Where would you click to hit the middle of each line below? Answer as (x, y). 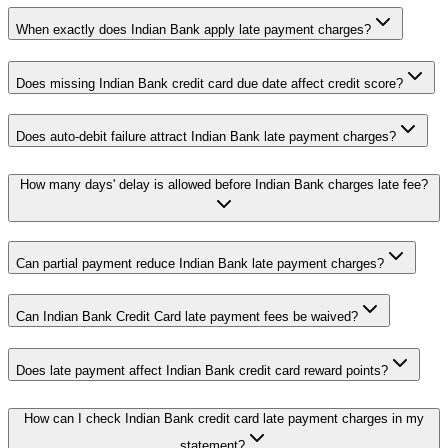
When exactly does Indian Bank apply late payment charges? (193, 29)
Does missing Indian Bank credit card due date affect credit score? (209, 83)
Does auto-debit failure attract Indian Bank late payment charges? (206, 137)
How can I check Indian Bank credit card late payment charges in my (224, 418)
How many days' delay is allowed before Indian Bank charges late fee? (224, 184)
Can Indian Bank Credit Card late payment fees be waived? (187, 317)
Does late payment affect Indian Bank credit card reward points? (202, 371)
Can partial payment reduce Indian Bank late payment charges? (200, 263)
